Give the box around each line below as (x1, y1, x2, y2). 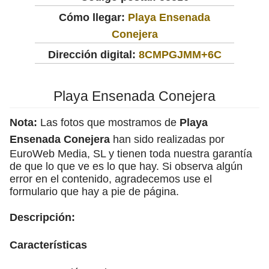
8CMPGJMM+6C (138, 48, 222, 61)
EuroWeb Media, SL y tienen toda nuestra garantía (10, 147, 252, 160)
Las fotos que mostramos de (37, 116, 180, 128)
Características (10, 238, 87, 251)
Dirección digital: (47, 48, 136, 61)
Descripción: (10, 211, 75, 223)
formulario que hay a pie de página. (10, 185, 179, 198)
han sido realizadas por (110, 133, 225, 145)
